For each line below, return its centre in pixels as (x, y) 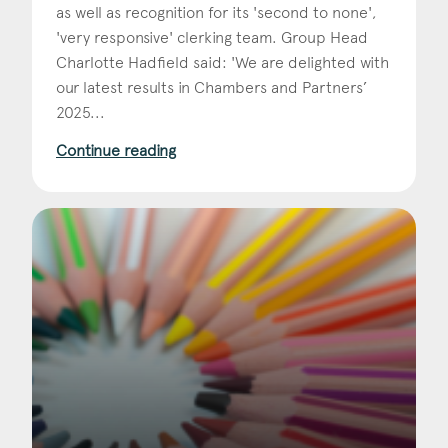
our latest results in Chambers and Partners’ (211, 87)
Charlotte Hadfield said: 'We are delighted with (222, 62)
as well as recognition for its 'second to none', (216, 12)
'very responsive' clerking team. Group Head (212, 37)
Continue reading (116, 150)
